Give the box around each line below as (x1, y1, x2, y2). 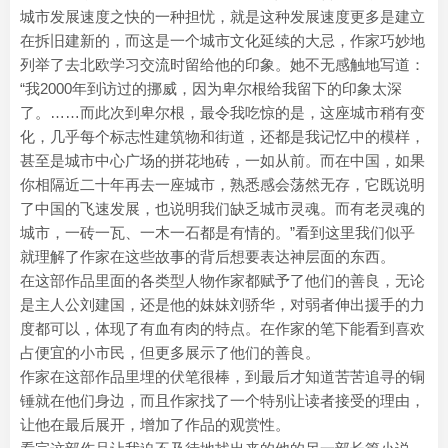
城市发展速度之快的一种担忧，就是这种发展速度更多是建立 (20, 8, 425, 25)
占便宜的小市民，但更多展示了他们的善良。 (20, 344, 320, 361)
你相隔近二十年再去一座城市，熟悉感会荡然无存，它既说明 (20, 176, 425, 193)
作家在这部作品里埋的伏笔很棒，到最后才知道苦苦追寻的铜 (20, 368, 425, 385)
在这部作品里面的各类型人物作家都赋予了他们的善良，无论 (20, 272, 425, 289)
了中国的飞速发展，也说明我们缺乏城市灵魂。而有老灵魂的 (20, 200, 425, 217)
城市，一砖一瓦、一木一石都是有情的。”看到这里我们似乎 (20, 224, 415, 241)
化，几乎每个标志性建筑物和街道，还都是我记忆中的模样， (20, 128, 425, 145)
